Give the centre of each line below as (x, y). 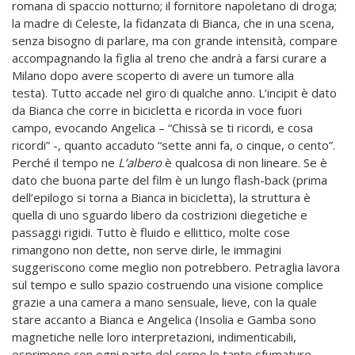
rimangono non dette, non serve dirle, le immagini (147, 250)
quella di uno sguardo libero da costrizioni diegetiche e (160, 215)
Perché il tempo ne (65, 163)
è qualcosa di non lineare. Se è (244, 163)
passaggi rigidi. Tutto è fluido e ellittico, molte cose (151, 233)
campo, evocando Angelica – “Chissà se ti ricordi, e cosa (162, 128)
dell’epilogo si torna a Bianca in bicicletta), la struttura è (161, 198)
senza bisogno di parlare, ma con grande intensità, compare (175, 41)
